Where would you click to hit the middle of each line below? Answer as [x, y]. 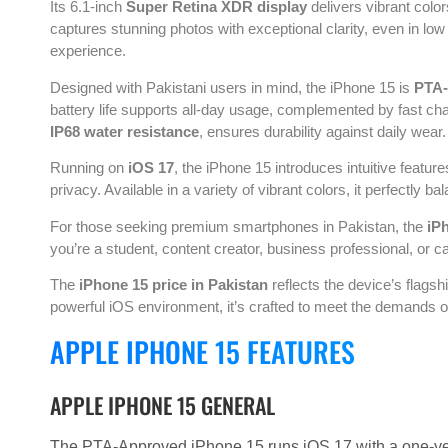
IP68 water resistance [124, 131]
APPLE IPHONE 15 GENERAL [162, 405]
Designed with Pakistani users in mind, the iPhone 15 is [232, 87]
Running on [89, 168]
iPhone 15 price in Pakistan [173, 284]
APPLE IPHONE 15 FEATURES [202, 352]
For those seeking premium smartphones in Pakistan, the [238, 226]
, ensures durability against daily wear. [322, 131]
